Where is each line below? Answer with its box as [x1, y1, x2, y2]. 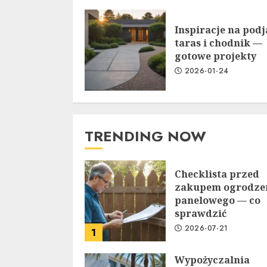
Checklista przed [175, 167, 259, 181]
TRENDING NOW [85, 126, 206, 147]
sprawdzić [175, 207, 226, 220]
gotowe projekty [175, 49, 256, 63]
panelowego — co [175, 194, 260, 207]
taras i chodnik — [175, 36, 262, 49]
